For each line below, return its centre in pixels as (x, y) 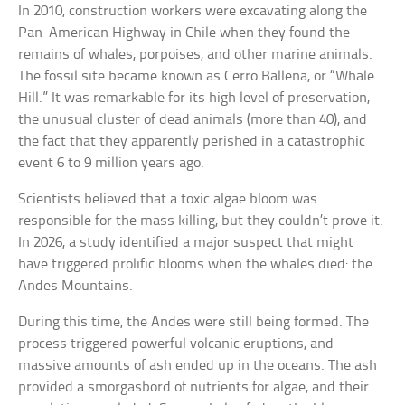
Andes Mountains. (76, 287)
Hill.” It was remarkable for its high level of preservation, (194, 99)
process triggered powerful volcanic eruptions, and (176, 344)
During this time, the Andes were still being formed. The (194, 323)
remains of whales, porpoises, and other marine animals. (196, 55)
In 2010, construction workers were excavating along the (193, 12)
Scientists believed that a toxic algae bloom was (168, 200)
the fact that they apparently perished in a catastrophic (192, 142)
